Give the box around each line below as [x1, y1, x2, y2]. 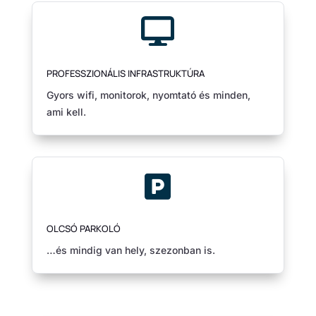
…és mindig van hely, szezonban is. [46, 243, 215, 256]
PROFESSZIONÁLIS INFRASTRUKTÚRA [46, 66, 205, 80]
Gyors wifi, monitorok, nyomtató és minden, [46, 88, 250, 101]
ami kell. [46, 105, 86, 118]
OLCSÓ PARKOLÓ [46, 221, 121, 235]
